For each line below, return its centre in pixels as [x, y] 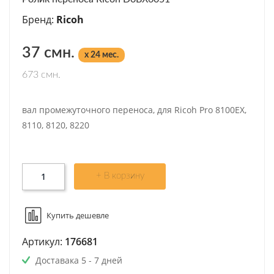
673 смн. [41, 74]
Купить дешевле [78, 215]
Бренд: [39, 19]
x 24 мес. [102, 55]
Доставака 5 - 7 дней [78, 260]
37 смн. [50, 53]
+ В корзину [120, 176]
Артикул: [43, 241]
